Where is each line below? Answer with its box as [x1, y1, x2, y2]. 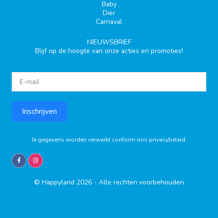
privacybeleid [148, 136, 185, 144]
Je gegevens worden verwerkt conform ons [31, 136, 149, 144]
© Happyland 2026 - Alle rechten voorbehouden [34, 178, 184, 187]
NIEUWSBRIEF [87, 37, 131, 47]
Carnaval [96, 17, 122, 27]
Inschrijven [22, 106, 57, 117]
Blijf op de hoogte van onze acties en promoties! [35, 46, 183, 56]
